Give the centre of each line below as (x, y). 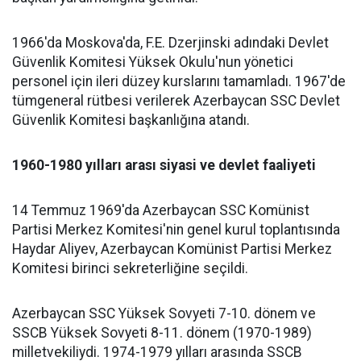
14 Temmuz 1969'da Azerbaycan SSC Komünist (161, 210)
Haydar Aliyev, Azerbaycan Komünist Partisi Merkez (172, 249)
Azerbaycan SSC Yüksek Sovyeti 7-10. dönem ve (164, 313)
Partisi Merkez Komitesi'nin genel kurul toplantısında (176, 230)
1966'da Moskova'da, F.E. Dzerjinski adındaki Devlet (170, 43)
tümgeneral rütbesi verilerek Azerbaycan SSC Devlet (176, 101)
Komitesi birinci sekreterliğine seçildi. (130, 268)
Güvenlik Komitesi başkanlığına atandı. (131, 120)
